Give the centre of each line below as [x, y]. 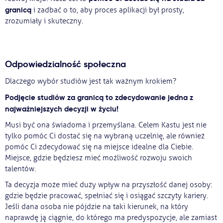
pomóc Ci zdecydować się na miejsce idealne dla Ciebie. [99, 147]
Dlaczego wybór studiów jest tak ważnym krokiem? [91, 81]
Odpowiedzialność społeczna [67, 64]
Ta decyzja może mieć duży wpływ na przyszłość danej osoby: [109, 185]
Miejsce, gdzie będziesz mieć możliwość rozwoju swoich [99, 158]
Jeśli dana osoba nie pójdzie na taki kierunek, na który [97, 207]
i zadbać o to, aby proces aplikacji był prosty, [108, 10]
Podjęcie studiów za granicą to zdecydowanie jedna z [99, 97]
